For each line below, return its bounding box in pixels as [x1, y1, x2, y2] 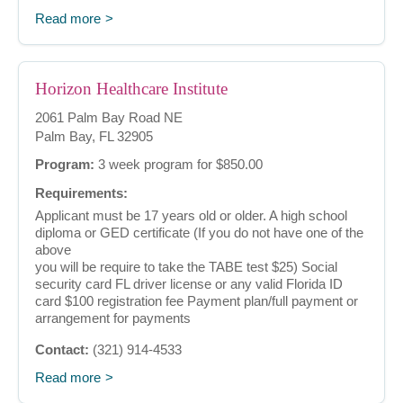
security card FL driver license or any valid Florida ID [35, 276, 343, 292]
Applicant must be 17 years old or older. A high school [35, 208, 347, 224]
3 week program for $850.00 [94, 157, 263, 173]
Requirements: [35, 185, 128, 201]
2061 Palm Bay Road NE [35, 110, 183, 126]
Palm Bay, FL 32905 [35, 129, 153, 145]
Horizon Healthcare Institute [35, 79, 228, 99]
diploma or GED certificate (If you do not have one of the [35, 225, 363, 241]
